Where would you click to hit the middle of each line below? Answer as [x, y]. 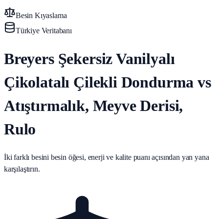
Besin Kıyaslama [41, 15]
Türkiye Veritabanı [44, 31]
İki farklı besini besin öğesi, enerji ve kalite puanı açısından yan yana [107, 157]
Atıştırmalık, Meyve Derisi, [94, 106]
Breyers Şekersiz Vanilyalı [89, 59]
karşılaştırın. [22, 169]
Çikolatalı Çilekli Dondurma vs [108, 82]
